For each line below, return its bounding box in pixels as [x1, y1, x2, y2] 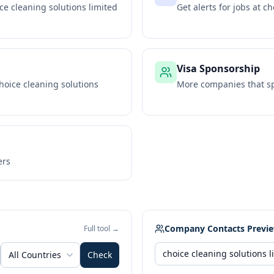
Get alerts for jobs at [177, 1, 263, 13]
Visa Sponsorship [177, 62, 260, 75]
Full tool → [84, 223, 119, 234]
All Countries [9, 249, 61, 261]
